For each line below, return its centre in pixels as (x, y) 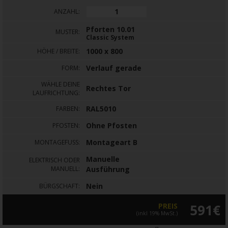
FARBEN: (68, 109)
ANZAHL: (67, 12)
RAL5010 (101, 109)
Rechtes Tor (108, 89)
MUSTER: (68, 32)
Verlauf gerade (114, 68)
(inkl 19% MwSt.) (157, 213)
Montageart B (112, 142)
